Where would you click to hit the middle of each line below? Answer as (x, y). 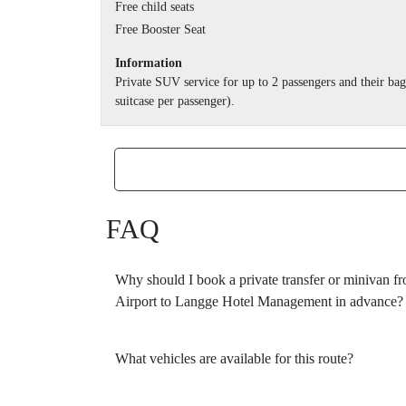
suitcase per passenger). (175, 101)
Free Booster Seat (160, 30)
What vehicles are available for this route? (234, 359)
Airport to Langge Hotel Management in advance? (259, 302)
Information (149, 63)
